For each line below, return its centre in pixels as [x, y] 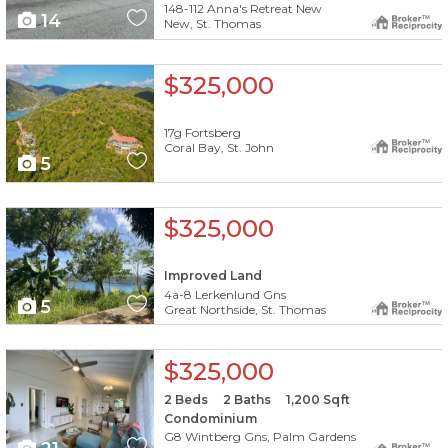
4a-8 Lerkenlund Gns [224, 294]
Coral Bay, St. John [218, 147]
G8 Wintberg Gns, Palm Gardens [259, 437]
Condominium [210, 418]
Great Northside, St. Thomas [244, 309]
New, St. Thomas [212, 24]
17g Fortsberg [202, 132]
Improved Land [212, 275]
